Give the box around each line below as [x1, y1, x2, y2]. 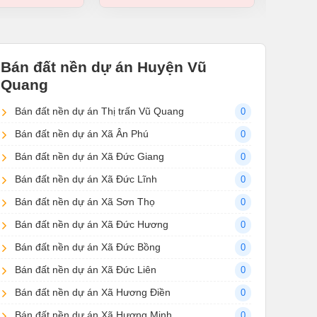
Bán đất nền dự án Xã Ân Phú [15, 128, 149, 140]
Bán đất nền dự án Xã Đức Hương [15, 219, 168, 231]
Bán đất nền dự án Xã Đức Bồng [15, 241, 161, 253]
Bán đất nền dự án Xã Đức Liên [15, 264, 156, 276]
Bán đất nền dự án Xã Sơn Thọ [15, 196, 155, 208]
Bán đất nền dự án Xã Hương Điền [15, 287, 171, 299]
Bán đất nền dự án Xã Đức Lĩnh [15, 173, 157, 185]
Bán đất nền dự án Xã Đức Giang [15, 151, 164, 163]
